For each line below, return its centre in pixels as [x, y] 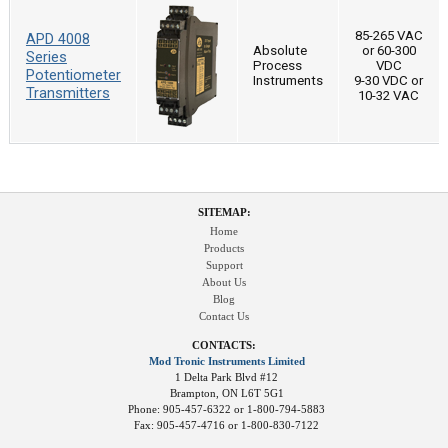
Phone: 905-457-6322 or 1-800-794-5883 [226, 409]
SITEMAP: [224, 212]
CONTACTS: [224, 345]
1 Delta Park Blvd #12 [226, 377]
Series [46, 57]
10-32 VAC [389, 95]
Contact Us [224, 316]
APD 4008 [57, 39]
